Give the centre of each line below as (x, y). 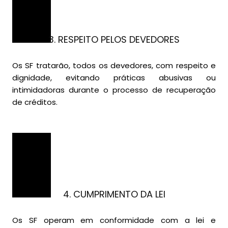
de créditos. (35, 102)
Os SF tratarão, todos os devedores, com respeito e (114, 66)
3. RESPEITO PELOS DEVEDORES (114, 40)
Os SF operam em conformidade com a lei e (114, 220)
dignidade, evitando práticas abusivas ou (114, 78)
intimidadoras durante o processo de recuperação (114, 90)
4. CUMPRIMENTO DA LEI (114, 194)
